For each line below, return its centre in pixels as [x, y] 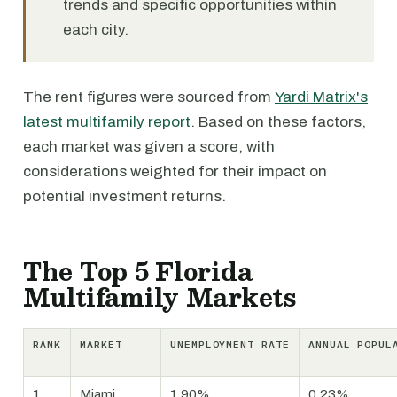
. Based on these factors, [278, 122]
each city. [96, 30]
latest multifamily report [107, 122]
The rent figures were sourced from [149, 97]
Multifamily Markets [160, 297]
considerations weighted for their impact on [175, 171]
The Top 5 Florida [138, 271]
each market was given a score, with [149, 147]
